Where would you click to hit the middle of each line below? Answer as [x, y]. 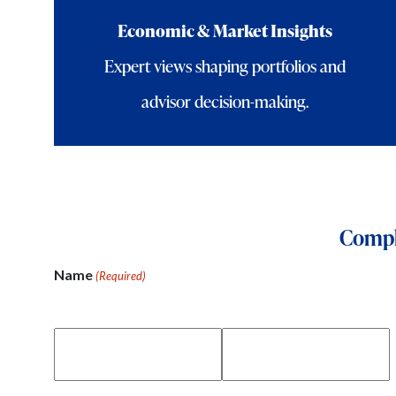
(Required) [120, 275]
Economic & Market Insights [225, 30]
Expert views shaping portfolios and [225, 65]
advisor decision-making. [225, 101]
